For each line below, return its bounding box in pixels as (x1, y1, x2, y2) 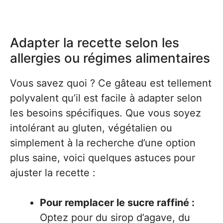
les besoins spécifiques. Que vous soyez (10, 107, 201, 119)
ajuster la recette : (10, 166, 96, 179)
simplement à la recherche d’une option (10, 136, 196, 149)
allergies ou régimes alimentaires (10, 50, 210, 66)
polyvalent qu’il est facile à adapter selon (10, 92, 202, 104)
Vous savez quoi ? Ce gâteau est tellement (10, 77, 212, 89)
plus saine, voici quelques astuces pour (10, 151, 195, 164)
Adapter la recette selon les (10, 34, 179, 50)
